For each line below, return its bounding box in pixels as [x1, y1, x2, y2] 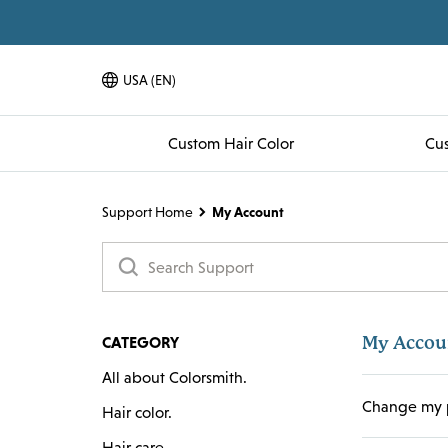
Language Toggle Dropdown [101, 80, 281, 97]
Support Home [102, 204, 193, 220]
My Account [212, 204, 284, 220]
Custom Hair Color [167, 134, 294, 152]
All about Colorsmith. [102, 368, 247, 386]
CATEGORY [102, 333, 179, 351]
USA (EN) [123, 72, 176, 88]
